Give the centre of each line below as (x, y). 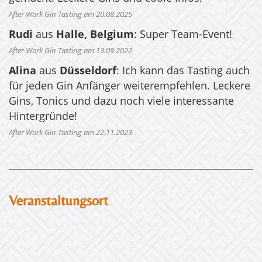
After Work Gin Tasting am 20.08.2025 (70, 15)
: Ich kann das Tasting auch (183, 72)
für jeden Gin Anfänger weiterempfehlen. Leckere (130, 87)
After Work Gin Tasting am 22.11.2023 (70, 133)
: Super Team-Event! (183, 35)
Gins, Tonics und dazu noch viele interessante (121, 102)
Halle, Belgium (95, 35)
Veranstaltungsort (58, 201)
